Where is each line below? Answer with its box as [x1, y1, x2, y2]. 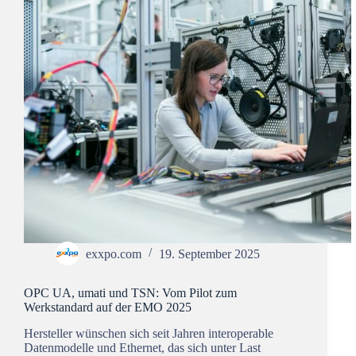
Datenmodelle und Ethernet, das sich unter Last [24, 340, 261, 354]
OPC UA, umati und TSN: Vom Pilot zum [24, 285, 237, 300]
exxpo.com [86, 246, 141, 261]
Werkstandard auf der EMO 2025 [24, 300, 192, 314]
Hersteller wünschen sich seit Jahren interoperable [24, 326, 273, 340]
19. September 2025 [159, 246, 260, 261]
